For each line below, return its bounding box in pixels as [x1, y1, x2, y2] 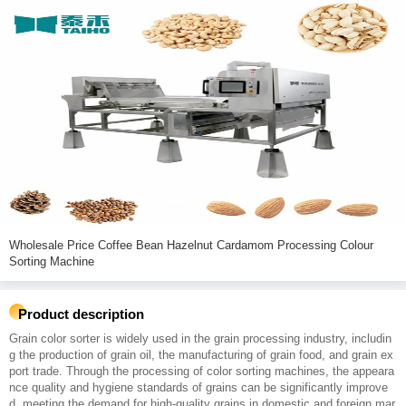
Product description [18, 306, 144, 322]
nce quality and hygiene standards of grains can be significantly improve [9, 381, 388, 394]
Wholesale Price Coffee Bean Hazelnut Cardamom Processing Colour [9, 238, 98, 252]
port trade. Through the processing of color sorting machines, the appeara [9, 364, 394, 378]
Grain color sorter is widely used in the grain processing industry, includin [9, 332, 391, 345]
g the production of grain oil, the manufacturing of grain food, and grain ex [9, 348, 393, 362]
